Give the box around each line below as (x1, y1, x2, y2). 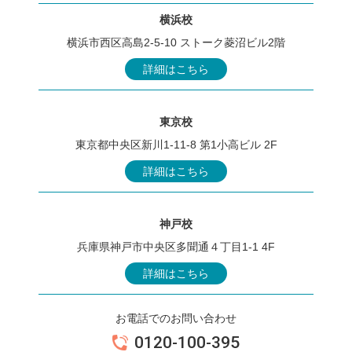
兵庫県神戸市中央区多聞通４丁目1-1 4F (77, 240, 275, 253)
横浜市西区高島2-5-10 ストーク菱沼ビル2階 (67, 36, 285, 49)
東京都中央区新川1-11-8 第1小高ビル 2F (75, 138, 277, 152)
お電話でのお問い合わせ (115, 311, 236, 324)
